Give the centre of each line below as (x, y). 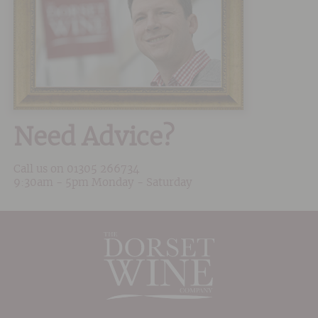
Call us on (40, 169)
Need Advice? (94, 138)
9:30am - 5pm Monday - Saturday (103, 182)
